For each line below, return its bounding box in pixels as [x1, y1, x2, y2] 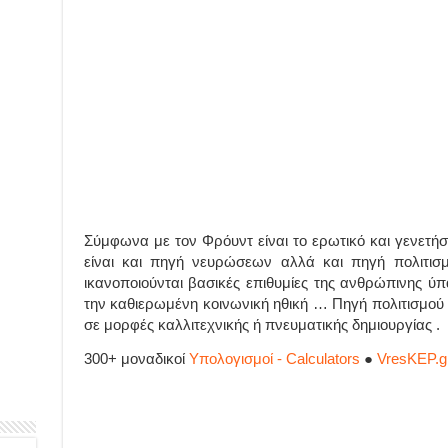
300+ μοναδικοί [83, 350, 189, 368]
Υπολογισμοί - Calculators [188, 350, 360, 368]
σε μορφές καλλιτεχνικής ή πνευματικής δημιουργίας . [83, 316, 440, 334]
